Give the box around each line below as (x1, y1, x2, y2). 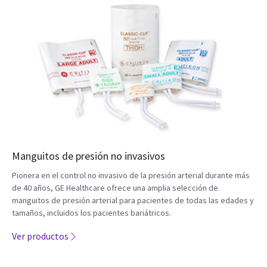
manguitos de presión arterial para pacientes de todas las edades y (12, 195, 254, 206)
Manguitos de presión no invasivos (12, 149, 165, 163)
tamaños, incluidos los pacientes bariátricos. (12, 207, 171, 219)
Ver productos (12, 230, 69, 243)
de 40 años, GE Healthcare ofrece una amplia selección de (12, 182, 218, 194)
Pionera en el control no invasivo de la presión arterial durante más (12, 170, 250, 181)
